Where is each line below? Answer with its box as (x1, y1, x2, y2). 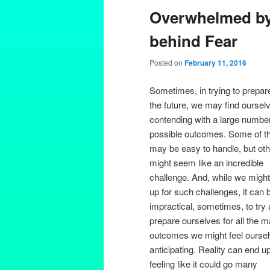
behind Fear (149, 30, 237, 52)
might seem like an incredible (149, 155, 263, 169)
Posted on (149, 57, 184, 68)
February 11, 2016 (184, 57, 246, 69)
